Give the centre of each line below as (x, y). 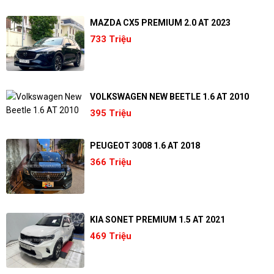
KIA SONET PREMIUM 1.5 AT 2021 (157, 219)
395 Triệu (110, 113)
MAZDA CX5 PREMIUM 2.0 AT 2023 (160, 22)
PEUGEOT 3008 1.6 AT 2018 (145, 145)
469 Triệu (110, 236)
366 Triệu (110, 162)
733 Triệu (110, 39)
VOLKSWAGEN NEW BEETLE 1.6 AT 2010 (169, 96)
